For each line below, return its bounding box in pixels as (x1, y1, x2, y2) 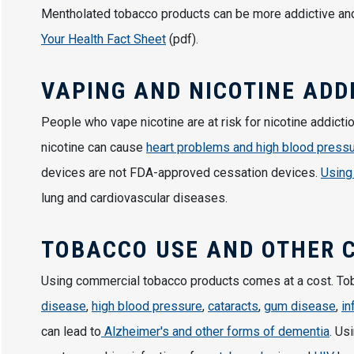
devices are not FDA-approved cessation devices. (41, 165, 321, 181)
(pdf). (166, 32, 198, 47)
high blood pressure (92, 299, 202, 314)
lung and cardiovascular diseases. (41, 190, 228, 206)
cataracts (208, 299, 258, 314)
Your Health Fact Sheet (41, 32, 166, 47)
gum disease (264, 299, 336, 314)
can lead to (41, 324, 101, 340)
